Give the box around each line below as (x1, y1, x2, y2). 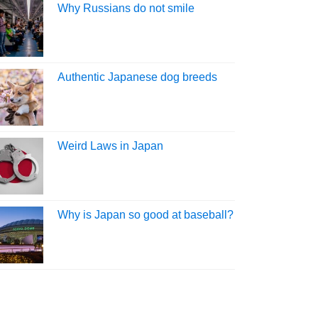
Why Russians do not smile (57, 1, 194, 14)
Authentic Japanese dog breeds (57, 70, 217, 83)
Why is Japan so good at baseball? (57, 208, 234, 221)
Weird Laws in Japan (57, 139, 163, 152)
